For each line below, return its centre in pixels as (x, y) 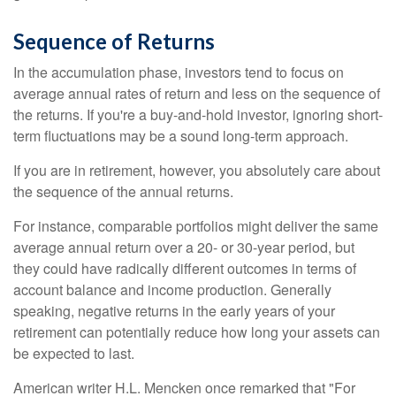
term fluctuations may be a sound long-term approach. (181, 136)
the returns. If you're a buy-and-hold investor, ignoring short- (198, 114)
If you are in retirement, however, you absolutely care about (197, 170)
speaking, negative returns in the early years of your (174, 311)
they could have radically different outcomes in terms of (185, 268)
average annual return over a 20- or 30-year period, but (184, 247)
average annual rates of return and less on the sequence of (197, 93)
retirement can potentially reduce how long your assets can (197, 332)
